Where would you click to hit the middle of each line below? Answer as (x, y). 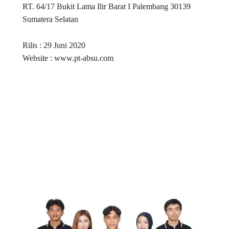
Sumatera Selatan (50, 19)
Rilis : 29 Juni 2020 (54, 45)
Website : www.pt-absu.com (68, 58)
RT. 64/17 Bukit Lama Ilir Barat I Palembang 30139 (106, 6)
